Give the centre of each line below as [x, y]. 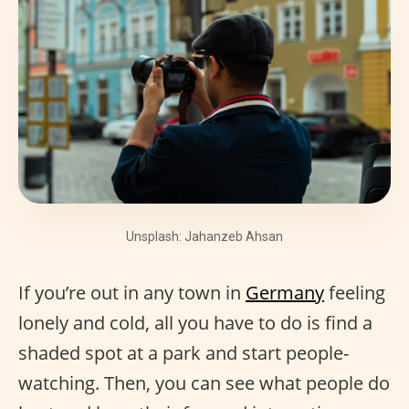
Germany [285, 292]
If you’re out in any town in [132, 292]
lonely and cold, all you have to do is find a [195, 322]
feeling [355, 292]
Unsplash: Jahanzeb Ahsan [204, 236]
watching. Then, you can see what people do [204, 383]
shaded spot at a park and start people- [184, 352]
